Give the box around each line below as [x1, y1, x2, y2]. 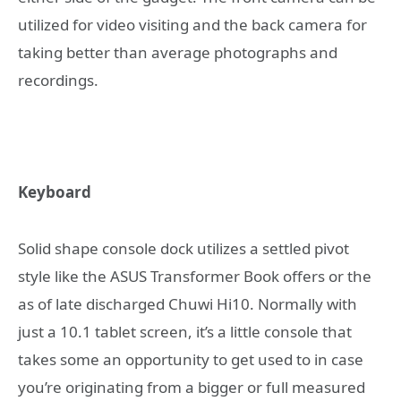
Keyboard [18, 182, 91, 203]
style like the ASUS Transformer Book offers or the [18, 265, 371, 286]
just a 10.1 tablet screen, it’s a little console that [18, 320, 352, 342]
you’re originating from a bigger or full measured [18, 376, 365, 397]
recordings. [18, 69, 98, 90]
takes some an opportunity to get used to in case [18, 348, 363, 370]
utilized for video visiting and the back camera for [18, 13, 367, 35]
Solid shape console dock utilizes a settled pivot [18, 237, 349, 259]
